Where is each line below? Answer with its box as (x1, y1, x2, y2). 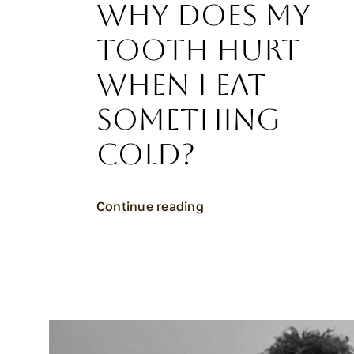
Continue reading (96, 198, 204, 215)
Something (96, 103, 281, 137)
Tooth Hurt (96, 33, 300, 68)
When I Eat (96, 68, 266, 103)
